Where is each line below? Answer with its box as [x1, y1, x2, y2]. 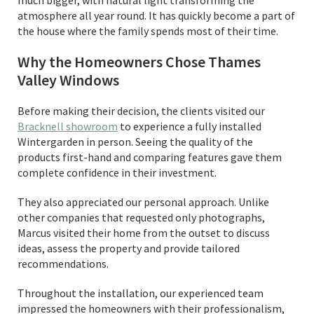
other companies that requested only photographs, [18, 210, 265, 224]
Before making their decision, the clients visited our [18, 104, 265, 118]
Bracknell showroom [18, 119, 118, 133]
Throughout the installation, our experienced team [18, 286, 264, 300]
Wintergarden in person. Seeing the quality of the [18, 135, 253, 149]
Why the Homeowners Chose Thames [18, 52, 261, 71]
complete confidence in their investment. [18, 165, 217, 179]
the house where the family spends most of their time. [18, 24, 278, 38]
